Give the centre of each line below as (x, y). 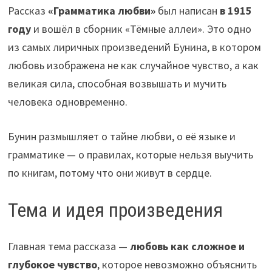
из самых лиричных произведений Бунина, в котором (134, 47)
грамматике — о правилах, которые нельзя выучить (130, 154)
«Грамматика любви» (101, 10)
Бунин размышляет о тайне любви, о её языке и (121, 136)
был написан (187, 10)
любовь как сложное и (187, 246)
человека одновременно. (67, 101)
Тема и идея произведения (115, 210)
